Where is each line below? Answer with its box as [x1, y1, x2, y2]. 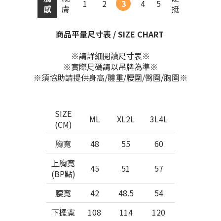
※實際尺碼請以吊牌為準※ [63, 61, 158, 73]
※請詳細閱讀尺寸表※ [71, 50, 150, 62]
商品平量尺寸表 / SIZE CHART [55, 28, 166, 40]
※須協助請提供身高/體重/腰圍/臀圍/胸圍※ [34, 72, 187, 83]
